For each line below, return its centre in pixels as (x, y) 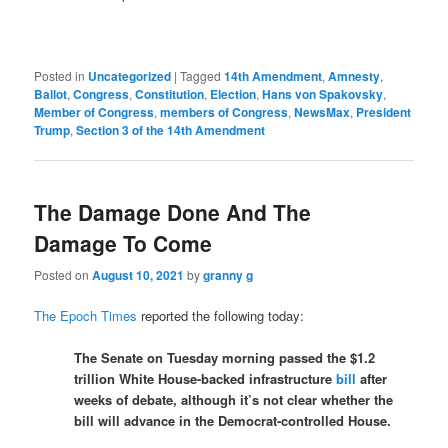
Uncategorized (130, 75)
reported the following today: (221, 315)
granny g (228, 274)
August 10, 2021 (138, 274)
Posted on (63, 274)
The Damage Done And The (173, 212)
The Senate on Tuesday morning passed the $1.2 (225, 357)
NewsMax (322, 111)
